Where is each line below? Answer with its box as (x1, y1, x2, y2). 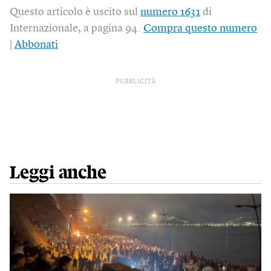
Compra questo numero (143, 23, 257, 34)
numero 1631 (140, 7, 200, 18)
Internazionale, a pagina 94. (10, 23, 143, 34)
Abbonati (15, 39, 58, 50)
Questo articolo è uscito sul (10, 7, 140, 18)
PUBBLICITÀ (116, 79, 155, 85)
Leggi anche (10, 164, 106, 182)
